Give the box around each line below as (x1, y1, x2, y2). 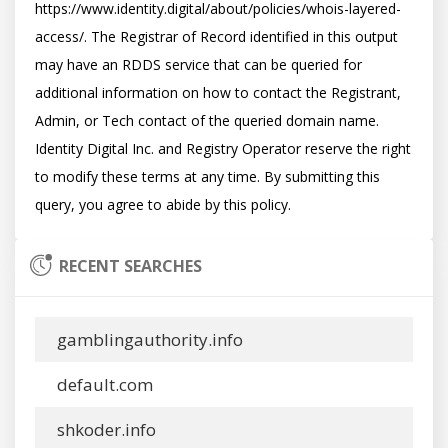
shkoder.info (53, 418, 156, 441)
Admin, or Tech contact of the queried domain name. (35, 111, 379, 130)
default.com (53, 373, 153, 396)
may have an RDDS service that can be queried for (35, 55, 362, 74)
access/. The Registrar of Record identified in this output (35, 27, 398, 46)
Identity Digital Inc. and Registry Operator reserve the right (35, 139, 411, 158)
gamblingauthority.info (53, 328, 243, 351)
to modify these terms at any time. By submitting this (35, 167, 380, 186)
